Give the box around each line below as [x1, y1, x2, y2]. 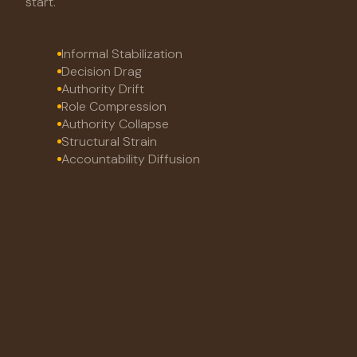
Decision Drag [61, 62, 142, 80]
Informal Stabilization [61, 45, 182, 62]
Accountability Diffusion [61, 150, 200, 167]
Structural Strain [61, 132, 157, 150]
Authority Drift [61, 80, 144, 97]
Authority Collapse [61, 115, 169, 132]
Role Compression [61, 97, 167, 115]
